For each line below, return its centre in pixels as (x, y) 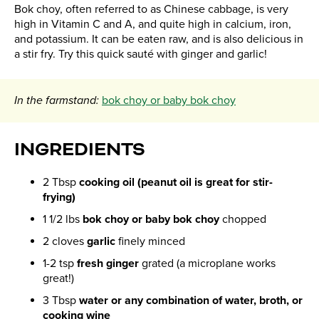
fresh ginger (108, 264)
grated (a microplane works (207, 264)
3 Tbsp (61, 301)
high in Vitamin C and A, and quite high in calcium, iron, (153, 25)
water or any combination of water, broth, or (191, 301)
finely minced (150, 242)
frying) (59, 198)
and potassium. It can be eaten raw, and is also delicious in (159, 40)
